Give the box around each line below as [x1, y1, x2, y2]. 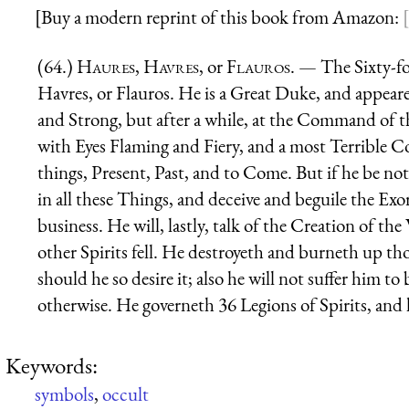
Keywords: [5, 350, 98, 380]
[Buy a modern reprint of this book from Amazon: [35, 5, 403, 30]
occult [102, 381, 149, 406]
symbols [35, 381, 94, 406]
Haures [77, 53, 135, 79]
